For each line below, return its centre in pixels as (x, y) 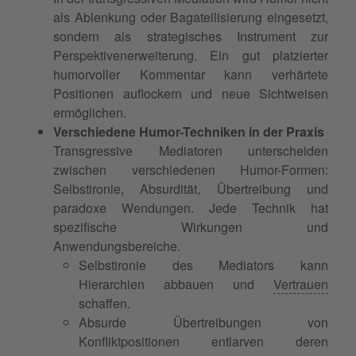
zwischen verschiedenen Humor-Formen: (191, 169)
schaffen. (104, 303)
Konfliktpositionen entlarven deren (203, 341)
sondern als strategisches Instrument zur (191, 36)
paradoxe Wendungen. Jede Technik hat (191, 207)
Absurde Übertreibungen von (203, 322)
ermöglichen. (90, 112)
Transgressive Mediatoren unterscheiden (191, 150)
